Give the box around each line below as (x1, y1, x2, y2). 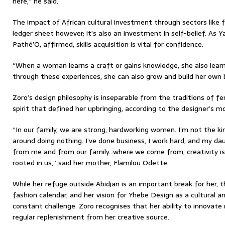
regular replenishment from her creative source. (13, 211, 169, 222)
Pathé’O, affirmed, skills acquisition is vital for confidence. (13, 39, 203, 50)
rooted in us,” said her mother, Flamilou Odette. (13, 157, 169, 168)
